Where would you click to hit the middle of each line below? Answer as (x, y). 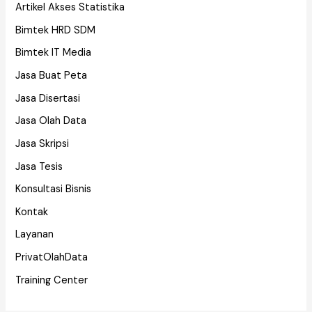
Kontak (32, 212)
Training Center (52, 280)
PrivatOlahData (52, 258)
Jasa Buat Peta (52, 75)
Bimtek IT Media (54, 53)
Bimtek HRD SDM (56, 30)
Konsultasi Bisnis (54, 189)
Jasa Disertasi (48, 98)
